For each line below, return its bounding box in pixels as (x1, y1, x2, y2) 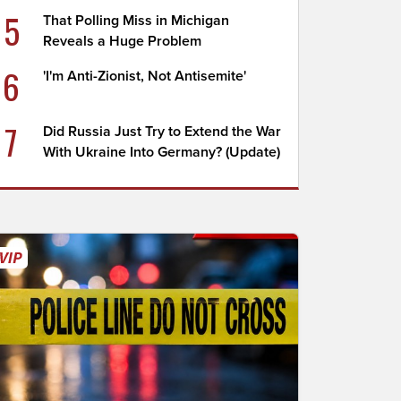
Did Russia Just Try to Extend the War (43, 123, 282, 141)
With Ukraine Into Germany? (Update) (43, 143, 281, 161)
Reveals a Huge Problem (43, 32, 202, 50)
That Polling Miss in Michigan (43, 12, 230, 30)
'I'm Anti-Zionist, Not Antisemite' (43, 67, 247, 85)
